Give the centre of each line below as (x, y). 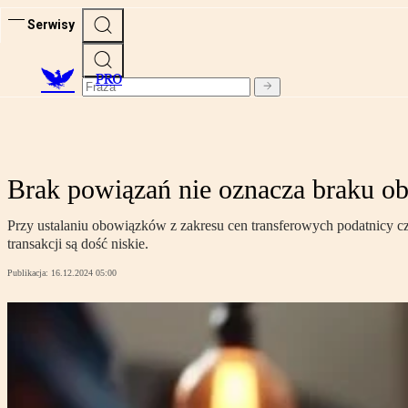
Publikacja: (29, 273)
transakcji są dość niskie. (78, 244)
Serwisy (51, 24)
